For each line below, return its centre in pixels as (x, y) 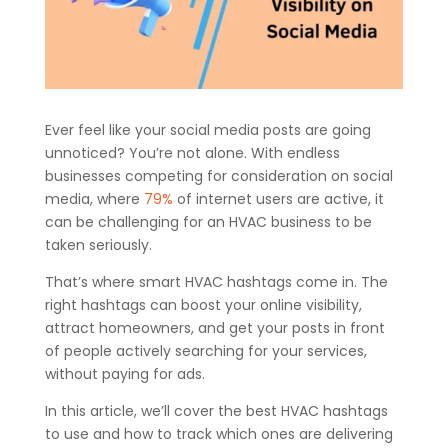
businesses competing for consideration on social (218, 176)
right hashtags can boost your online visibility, (203, 305)
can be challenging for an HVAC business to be (208, 222)
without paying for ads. (124, 374)
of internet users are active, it (278, 199)
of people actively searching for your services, (205, 351)
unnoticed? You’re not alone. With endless (192, 153)
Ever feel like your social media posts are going (207, 130)
